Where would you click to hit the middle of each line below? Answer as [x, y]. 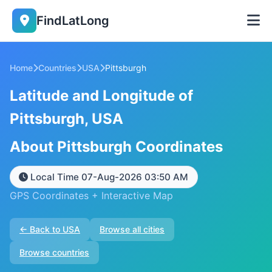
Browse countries [54, 253]
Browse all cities [132, 229]
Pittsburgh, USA [66, 119]
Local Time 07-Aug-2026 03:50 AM [108, 177]
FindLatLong [73, 21]
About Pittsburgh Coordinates [116, 147]
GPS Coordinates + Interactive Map [91, 196]
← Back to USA [50, 229]
